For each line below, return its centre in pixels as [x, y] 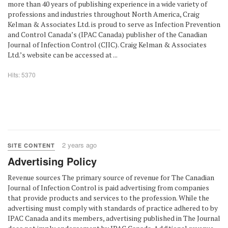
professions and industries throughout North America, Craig [104, 14]
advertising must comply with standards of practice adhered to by [113, 208]
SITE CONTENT [31, 145]
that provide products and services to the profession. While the [108, 198]
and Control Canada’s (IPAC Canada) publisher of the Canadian [107, 34]
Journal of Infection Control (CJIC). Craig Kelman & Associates [107, 45]
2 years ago [79, 145]
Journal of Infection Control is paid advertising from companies [108, 188]
